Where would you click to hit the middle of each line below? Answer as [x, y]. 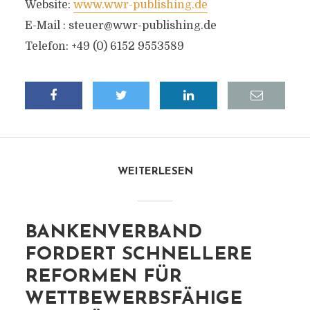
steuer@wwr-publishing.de [142, 26]
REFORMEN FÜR [103, 277]
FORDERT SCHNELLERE [138, 255]
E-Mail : [46, 26]
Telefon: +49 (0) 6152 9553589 [104, 46]
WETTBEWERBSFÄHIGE [133, 299]
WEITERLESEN [155, 172]
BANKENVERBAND [113, 233]
